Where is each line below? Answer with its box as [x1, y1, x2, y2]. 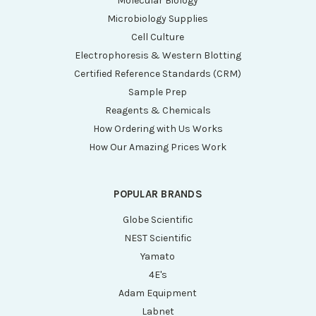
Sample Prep [128, 86, 188, 99]
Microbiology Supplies [107, 13, 209, 25]
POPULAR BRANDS [114, 188, 202, 201]
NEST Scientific [123, 232, 192, 245]
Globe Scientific [122, 214, 193, 226]
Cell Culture [131, 31, 185, 44]
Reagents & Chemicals [104, 104, 211, 117]
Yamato [140, 250, 176, 263]
